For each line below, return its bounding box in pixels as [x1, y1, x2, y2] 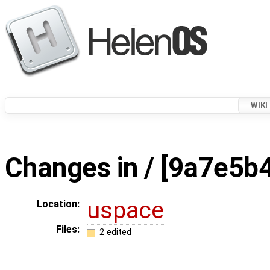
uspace [87, 196, 164, 225]
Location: [37, 198, 80, 210]
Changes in [5, 152, 145, 184]
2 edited [99, 227, 131, 237]
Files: [56, 224, 80, 236]
